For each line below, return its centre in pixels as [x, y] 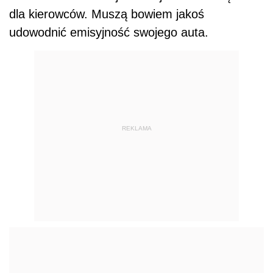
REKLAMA [136, 128]
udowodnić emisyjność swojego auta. [109, 33]
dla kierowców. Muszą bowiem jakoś [107, 14]
